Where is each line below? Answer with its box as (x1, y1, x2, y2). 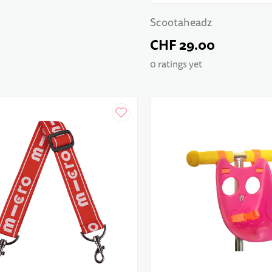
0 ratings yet (150, 57, 203, 71)
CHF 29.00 (150, 35, 216, 55)
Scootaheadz (150, 15, 212, 30)
